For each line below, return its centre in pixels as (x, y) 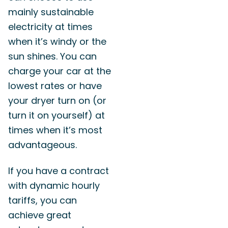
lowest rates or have (55, 86)
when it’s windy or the (57, 41)
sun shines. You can (52, 56)
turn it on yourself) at (56, 115)
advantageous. (42, 145)
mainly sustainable (51, 12)
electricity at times (50, 27)
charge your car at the (60, 71)
